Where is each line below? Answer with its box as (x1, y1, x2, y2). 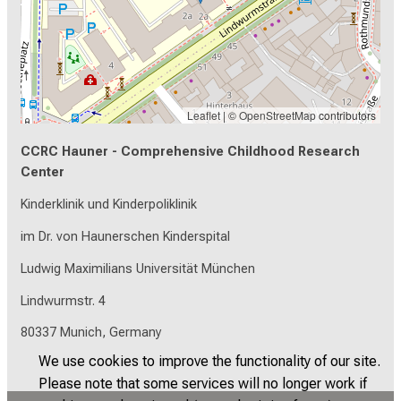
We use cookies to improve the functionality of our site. (38, 352, 380, 370)
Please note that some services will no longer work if (38, 374, 367, 392)
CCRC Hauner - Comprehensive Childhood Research (21, 143, 360, 159)
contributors (316, 107, 376, 123)
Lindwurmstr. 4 (21, 293, 106, 309)
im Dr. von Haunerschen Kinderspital (21, 228, 230, 244)
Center (21, 164, 68, 180)
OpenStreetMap (239, 107, 316, 123)
